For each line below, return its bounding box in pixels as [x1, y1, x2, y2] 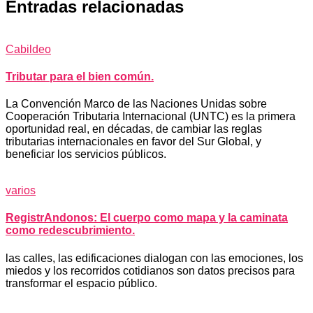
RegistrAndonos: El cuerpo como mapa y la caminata [6, 212, 288, 224]
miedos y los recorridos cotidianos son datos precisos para [6, 264, 295, 277]
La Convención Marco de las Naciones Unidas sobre [6, 98, 267, 110]
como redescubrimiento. [6, 224, 135, 237]
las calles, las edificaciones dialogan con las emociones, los [6, 252, 303, 264]
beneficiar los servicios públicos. [6, 148, 166, 161]
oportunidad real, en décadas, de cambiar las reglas [6, 123, 262, 136]
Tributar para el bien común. [6, 70, 154, 82]
